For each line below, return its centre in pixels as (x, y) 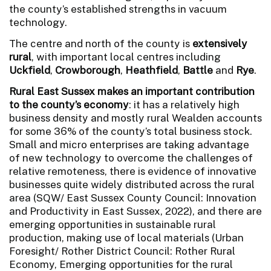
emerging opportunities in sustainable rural (113, 224)
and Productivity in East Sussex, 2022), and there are (135, 211)
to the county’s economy (69, 104)
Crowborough (88, 70)
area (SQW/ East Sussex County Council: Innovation (133, 198)
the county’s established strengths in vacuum (118, 9)
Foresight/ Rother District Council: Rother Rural (122, 251)
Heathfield (152, 70)
